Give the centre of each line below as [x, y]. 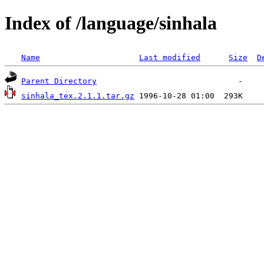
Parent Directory [59, 81]
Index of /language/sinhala [111, 23]
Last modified [170, 57]
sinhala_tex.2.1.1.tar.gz [78, 95]
